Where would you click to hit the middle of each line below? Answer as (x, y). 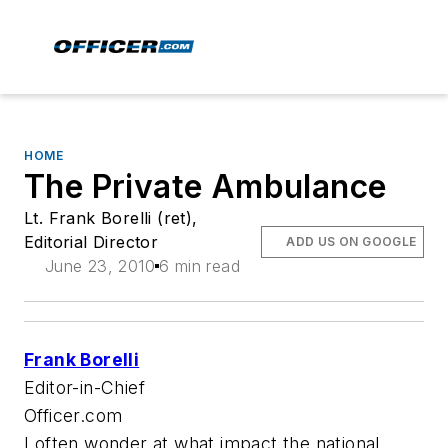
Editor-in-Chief (84, 387)
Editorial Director (91, 242)
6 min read (199, 266)
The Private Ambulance (205, 186)
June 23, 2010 (99, 266)
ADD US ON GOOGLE (351, 241)
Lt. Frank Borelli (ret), (111, 218)
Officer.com (73, 415)
